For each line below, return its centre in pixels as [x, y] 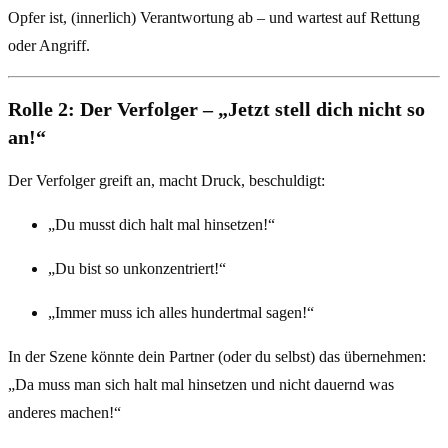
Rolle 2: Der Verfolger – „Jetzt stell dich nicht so [216, 108]
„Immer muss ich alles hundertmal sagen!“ [181, 313]
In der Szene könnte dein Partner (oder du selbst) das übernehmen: [217, 357]
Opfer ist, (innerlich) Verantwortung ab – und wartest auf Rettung [214, 17]
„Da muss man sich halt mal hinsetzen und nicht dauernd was [201, 385]
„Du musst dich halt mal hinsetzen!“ [161, 225]
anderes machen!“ [64, 413]
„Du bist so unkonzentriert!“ [137, 269]
